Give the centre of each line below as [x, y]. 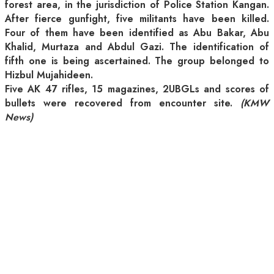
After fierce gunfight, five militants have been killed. [137, 19]
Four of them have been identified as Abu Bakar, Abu [137, 33]
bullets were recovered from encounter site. [123, 103]
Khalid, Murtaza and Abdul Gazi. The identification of [137, 47]
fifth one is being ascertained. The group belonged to [137, 61]
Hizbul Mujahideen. [49, 75]
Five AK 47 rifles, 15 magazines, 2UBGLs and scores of [137, 89]
